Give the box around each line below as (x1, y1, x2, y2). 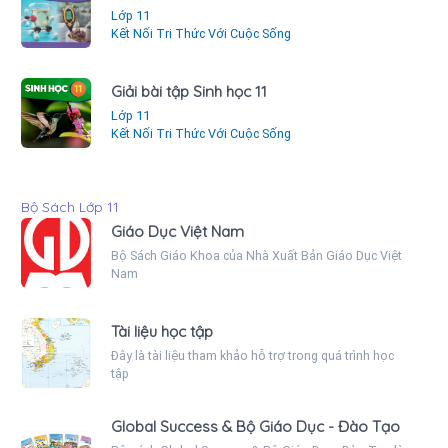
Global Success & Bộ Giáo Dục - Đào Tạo (111, 416, 400, 436)
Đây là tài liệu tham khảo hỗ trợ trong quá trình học (111, 347, 394, 363)
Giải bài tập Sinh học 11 (111, 81, 267, 101)
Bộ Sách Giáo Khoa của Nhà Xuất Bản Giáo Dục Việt (111, 247, 402, 263)
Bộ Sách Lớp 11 (21, 197, 119, 216)
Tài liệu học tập (111, 321, 213, 341)
